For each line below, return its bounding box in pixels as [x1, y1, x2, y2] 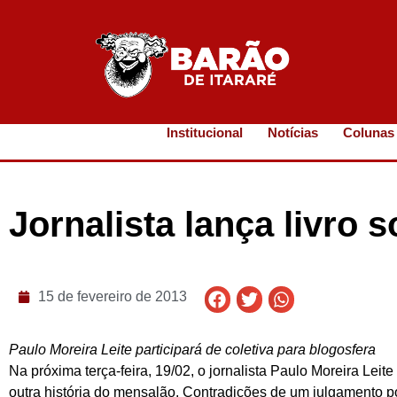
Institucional [167, 125, 244, 140]
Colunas [343, 125, 395, 140]
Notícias [268, 125, 319, 140]
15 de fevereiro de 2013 [37, 289, 187, 305]
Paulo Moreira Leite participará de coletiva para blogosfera [9, 341, 376, 357]
